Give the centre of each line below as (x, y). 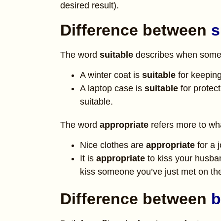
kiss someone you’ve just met (138, 172)
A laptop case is (112, 88)
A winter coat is (111, 75)
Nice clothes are (113, 145)
